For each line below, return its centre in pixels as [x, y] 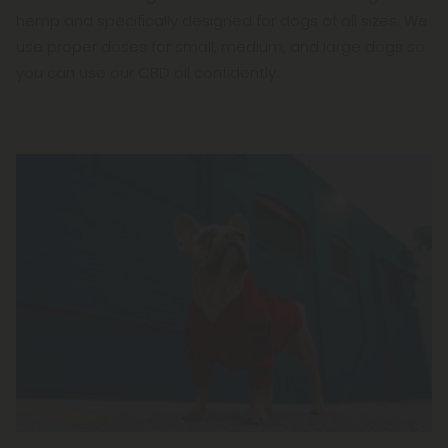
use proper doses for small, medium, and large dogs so [220, 46]
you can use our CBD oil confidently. [147, 72]
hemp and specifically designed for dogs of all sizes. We [222, 20]
